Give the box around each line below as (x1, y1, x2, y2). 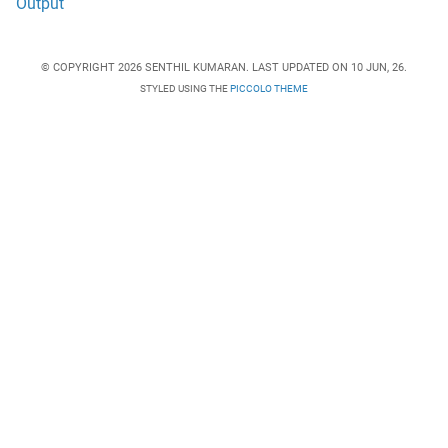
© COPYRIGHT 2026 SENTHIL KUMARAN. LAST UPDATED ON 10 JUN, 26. (41, 60, 407, 74)
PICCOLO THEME (230, 83, 308, 95)
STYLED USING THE (140, 83, 230, 95)
